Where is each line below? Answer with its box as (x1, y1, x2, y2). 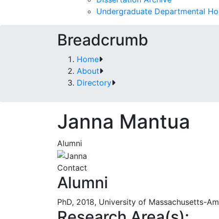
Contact (57, 162, 87, 173)
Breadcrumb (57, 30, 148, 49)
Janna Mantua (57, 109, 190, 133)
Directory (77, 78, 111, 88)
